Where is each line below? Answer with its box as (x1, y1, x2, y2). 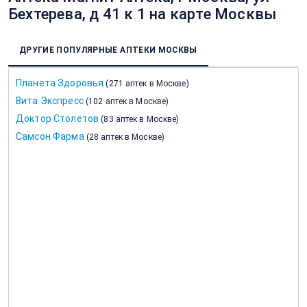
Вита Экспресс (16, 95, 84, 106)
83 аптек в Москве (103, 114, 177, 124)
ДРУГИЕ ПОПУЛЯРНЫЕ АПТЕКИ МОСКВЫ (19, 45, 197, 55)
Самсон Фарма (16, 131, 84, 142)
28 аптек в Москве (88, 132, 162, 142)
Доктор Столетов (16, 113, 99, 124)
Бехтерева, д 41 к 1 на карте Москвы (8, 5, 277, 23)
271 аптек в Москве (108, 79, 186, 88)
